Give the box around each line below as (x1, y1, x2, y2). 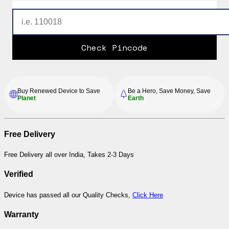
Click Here (132, 191, 163, 199)
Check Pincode (81, 41, 148, 54)
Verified (4, 170, 33, 179)
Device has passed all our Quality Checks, (4, 191, 132, 199)
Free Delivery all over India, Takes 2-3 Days (4, 151, 134, 159)
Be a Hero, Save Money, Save (128, 87, 211, 95)
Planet (17, 94, 36, 102)
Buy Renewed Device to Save (17, 87, 100, 95)
